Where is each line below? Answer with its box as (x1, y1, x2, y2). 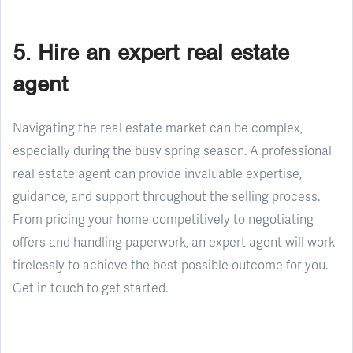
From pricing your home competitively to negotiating (13, 209, 314, 228)
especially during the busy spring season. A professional (13, 140, 332, 159)
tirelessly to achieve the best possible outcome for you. (13, 255, 328, 273)
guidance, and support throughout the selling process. (13, 186, 320, 205)
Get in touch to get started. (13, 277, 168, 296)
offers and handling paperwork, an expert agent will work (13, 232, 335, 251)
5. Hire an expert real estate (13, 38, 289, 66)
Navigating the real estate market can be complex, (13, 117, 303, 136)
